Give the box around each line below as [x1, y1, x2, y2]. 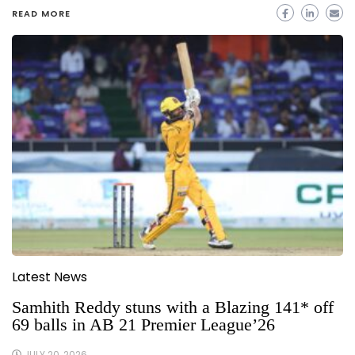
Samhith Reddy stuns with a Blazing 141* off [12, 296, 334, 317]
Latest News [12, 267, 87, 286]
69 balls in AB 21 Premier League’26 [12, 314, 275, 334]
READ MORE [12, 7, 71, 21]
